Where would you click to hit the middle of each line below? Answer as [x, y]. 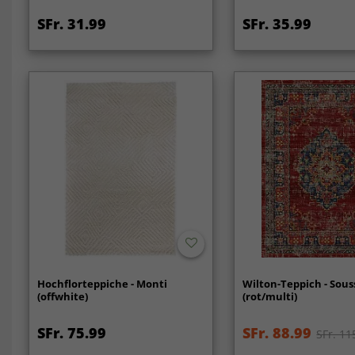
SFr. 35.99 [277, 24]
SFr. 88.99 [277, 332]
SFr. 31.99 [71, 24]
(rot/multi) [270, 296]
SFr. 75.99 [71, 332]
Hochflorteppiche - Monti [102, 283]
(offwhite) [62, 296]
